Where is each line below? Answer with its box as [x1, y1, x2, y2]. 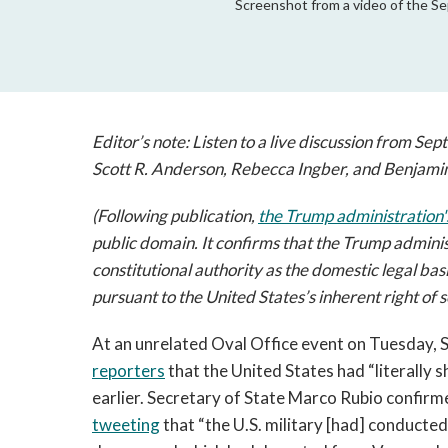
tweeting [92, 414, 160, 435]
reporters [92, 360, 165, 381]
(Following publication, [92, 205, 258, 226]
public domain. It [92, 232, 212, 253]
